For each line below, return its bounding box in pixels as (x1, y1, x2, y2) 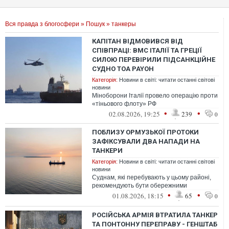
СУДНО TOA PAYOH (92, 65, 154, 73)
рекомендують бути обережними (92, 182, 187, 189)
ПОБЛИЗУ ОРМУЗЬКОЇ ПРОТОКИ (92, 128, 199, 136)
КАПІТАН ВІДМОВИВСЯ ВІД (92, 37, 183, 45)
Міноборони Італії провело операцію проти (92, 92, 218, 99)
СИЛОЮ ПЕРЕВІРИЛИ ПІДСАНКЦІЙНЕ (92, 56, 215, 63)
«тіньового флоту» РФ (92, 100, 156, 107)
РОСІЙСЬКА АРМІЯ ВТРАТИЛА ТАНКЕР (92, 211, 218, 219)
